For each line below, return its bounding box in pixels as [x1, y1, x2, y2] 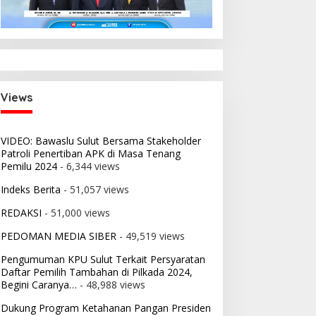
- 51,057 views [60, 183, 129, 197]
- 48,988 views [76, 278, 145, 292]
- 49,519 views [116, 229, 185, 243]
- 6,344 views [56, 159, 120, 174]
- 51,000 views [41, 206, 110, 220]
